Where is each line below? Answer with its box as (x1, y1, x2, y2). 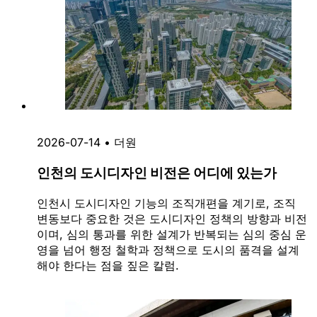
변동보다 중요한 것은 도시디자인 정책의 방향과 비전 (37, 211, 307, 226)
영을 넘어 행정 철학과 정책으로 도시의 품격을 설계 (37, 242, 299, 257)
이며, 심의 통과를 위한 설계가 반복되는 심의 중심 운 (37, 226, 306, 241)
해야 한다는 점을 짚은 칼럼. (37, 258, 179, 272)
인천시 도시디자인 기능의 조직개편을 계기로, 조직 (37, 195, 296, 210)
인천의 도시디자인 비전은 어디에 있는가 (37, 165, 277, 181)
